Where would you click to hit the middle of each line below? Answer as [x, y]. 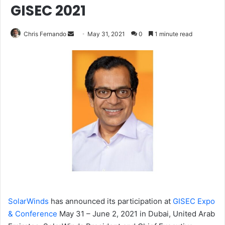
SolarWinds [28, 201]
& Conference [33, 214]
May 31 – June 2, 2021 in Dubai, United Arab [136, 214]
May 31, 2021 [106, 34]
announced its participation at [119, 201]
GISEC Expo [194, 201]
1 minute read [173, 34]
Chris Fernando [45, 34]
